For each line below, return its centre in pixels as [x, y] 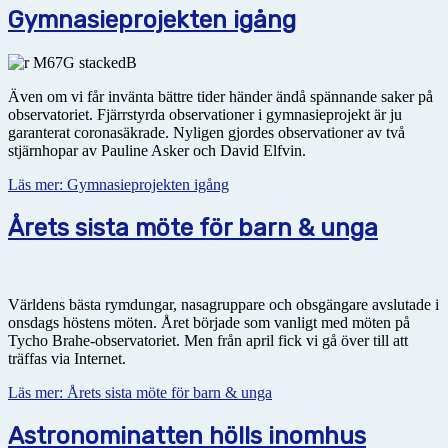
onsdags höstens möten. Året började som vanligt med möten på [209, 323]
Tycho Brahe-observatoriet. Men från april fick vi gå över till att [208, 341]
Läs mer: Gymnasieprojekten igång [118, 185]
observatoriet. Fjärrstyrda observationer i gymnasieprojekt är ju [205, 115]
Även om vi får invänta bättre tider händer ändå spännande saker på [220, 97]
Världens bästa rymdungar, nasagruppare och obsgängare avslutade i [223, 305]
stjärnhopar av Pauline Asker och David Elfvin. [157, 151]
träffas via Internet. [67, 359]
